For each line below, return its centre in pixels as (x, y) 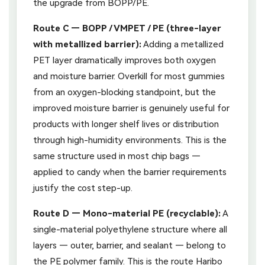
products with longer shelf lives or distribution (126, 124)
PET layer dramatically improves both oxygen (125, 60)
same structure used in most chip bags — (117, 156)
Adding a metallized (182, 44)
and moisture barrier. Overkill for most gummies (129, 76)
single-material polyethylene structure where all (130, 229)
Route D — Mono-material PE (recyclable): (127, 213)
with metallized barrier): (87, 44)
